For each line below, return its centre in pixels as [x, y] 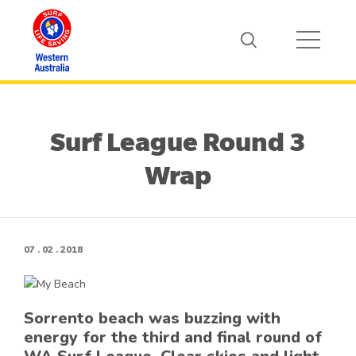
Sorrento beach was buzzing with [152, 319]
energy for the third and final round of [173, 338]
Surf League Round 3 [178, 143]
